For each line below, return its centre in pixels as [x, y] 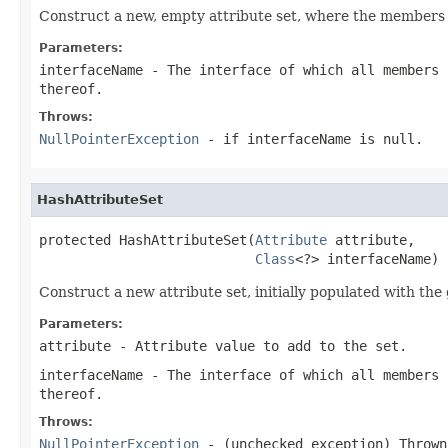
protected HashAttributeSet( [147, 239]
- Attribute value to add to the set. [259, 345]
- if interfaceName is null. [311, 138]
